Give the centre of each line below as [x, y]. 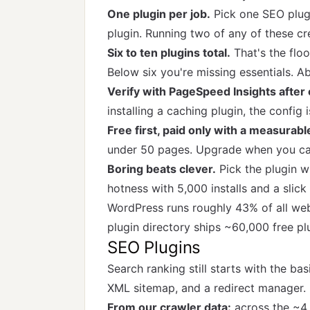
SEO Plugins [154, 247]
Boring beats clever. [162, 169]
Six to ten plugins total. [169, 53]
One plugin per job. [159, 14]
